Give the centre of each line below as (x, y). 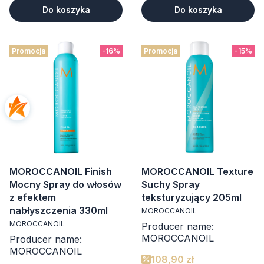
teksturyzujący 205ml (192, 197)
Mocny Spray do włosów (65, 184)
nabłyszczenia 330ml (59, 210)
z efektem (33, 197)
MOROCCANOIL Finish (61, 171)
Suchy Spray (171, 184)
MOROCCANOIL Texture (197, 171)
